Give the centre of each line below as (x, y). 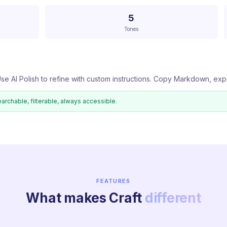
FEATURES (113, 181)
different (173, 198)
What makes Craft (85, 198)
